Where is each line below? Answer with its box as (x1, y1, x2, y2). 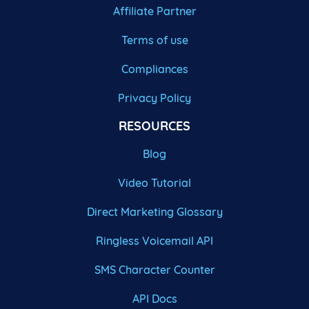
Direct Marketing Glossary (86, 205, 223, 219)
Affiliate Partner (112, 4, 197, 19)
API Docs (132, 292, 177, 306)
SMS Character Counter (94, 263, 215, 277)
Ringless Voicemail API (96, 234, 213, 248)
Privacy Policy (118, 91, 191, 106)
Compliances (121, 62, 188, 77)
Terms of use (121, 33, 188, 48)
